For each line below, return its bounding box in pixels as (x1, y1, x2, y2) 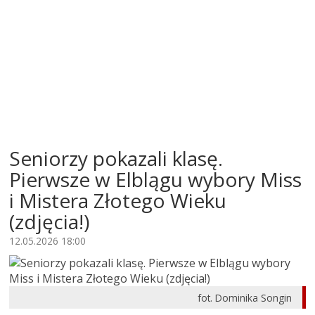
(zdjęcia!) (9, 208, 89, 235)
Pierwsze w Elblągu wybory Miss (9, 166, 302, 193)
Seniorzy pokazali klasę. (9, 145, 223, 172)
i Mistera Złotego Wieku (9, 187, 226, 214)
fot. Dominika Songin (198, 291, 292, 304)
